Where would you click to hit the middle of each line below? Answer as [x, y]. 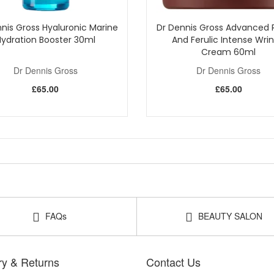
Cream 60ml [229, 52]
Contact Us [173, 261]
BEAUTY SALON [229, 216]
